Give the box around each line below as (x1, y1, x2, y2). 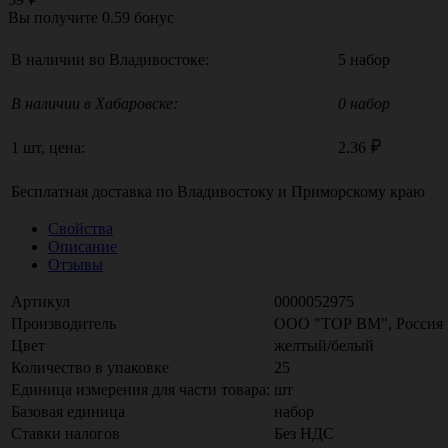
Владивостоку (177, 182, 274, 200)
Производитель (11, 314, 116, 332)
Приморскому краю (291, 182, 425, 200)
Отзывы (48, 255, 103, 273)
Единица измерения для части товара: (11, 380, 270, 398)
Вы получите (8, 8, 102, 26)
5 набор (338, 50, 390, 68)
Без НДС (274, 424, 334, 442)
